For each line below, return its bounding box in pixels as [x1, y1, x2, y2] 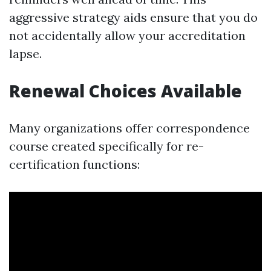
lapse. [9, 46, 42, 61]
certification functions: [9, 157, 140, 172]
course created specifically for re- [9, 139, 204, 154]
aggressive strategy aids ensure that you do [9, 10, 258, 25]
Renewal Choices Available [9, 79, 242, 102]
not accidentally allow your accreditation [9, 28, 246, 43]
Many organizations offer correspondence [9, 120, 250, 135]
